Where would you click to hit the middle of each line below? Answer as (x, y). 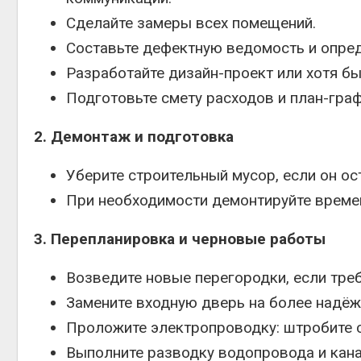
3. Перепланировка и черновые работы (180, 239)
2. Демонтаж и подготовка (134, 137)
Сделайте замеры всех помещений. (191, 23)
